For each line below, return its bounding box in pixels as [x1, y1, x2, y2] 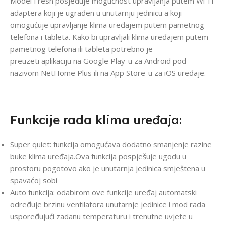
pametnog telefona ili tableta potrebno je [10, 44, 153, 54]
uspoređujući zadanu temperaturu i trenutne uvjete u [10, 211, 193, 222]
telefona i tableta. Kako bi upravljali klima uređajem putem [10, 32, 208, 42]
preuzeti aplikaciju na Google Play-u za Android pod [10, 56, 186, 66]
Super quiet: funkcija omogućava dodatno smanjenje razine [10, 139, 212, 150]
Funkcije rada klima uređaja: [10, 112, 182, 128]
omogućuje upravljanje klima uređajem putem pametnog [10, 20, 204, 30]
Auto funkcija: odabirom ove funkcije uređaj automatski [10, 187, 197, 198]
